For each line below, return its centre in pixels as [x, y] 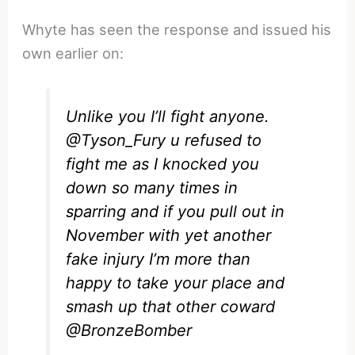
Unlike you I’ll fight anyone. [168, 117]
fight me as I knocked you [163, 164]
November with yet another [169, 236]
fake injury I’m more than [158, 260]
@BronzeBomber [129, 331]
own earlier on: [73, 53]
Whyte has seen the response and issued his [177, 30]
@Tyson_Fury [116, 141]
